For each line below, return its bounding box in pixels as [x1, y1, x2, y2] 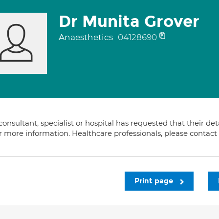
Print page [134, 176, 175, 185]
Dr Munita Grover [58, 12, 199, 31]
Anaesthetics [58, 32, 115, 42]
